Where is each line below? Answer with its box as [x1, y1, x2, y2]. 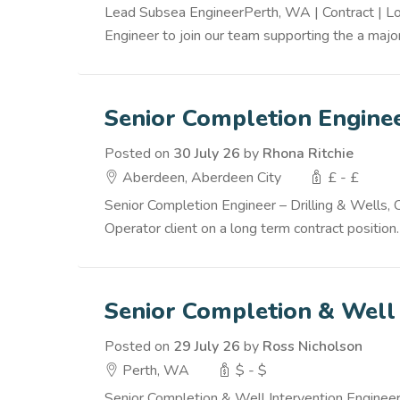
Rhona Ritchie [262, 144, 354, 163]
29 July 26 [173, 337, 240, 356]
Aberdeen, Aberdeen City [119, 168, 281, 187]
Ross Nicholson [262, 337, 362, 356]
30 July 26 [173, 144, 240, 163]
